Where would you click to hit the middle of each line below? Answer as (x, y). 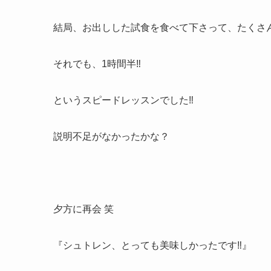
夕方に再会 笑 (83, 209)
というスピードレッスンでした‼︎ (123, 100)
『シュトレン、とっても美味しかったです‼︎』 (152, 246)
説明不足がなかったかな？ (111, 137)
